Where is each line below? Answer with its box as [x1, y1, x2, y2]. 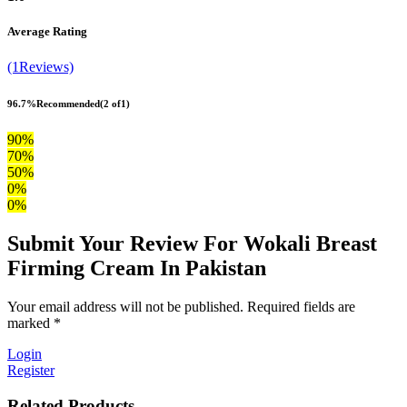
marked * [7, 314, 61, 331]
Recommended [36, 98, 100, 110]
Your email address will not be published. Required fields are [7, 298, 355, 314]
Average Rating [7, 25, 87, 38]
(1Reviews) [7, 59, 74, 75]
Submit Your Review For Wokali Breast [7, 232, 377, 256]
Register [7, 362, 55, 378]
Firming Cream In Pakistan [7, 256, 266, 281]
